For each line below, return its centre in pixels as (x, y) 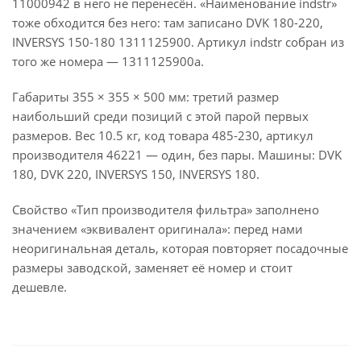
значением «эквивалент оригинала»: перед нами (158, 229)
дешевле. (39, 287)
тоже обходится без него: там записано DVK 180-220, (168, 23)
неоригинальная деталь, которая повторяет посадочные (180, 248)
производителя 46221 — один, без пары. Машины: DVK (177, 155)
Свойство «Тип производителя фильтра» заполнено (166, 210)
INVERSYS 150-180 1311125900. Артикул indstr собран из (178, 42)
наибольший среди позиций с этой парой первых (160, 116)
